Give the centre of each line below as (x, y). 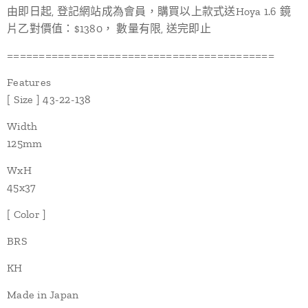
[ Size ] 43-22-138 (49, 99)
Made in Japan (43, 295)
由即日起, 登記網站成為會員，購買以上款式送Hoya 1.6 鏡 (149, 11)
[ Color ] (27, 214)
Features (29, 82)
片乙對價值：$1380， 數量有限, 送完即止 (111, 29)
